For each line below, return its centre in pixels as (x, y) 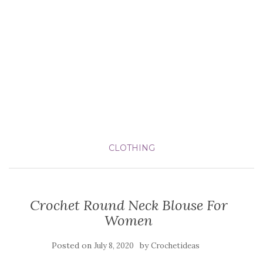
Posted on (73, 245)
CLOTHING (131, 148)
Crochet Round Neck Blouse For (129, 205)
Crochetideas (175, 246)
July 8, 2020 (114, 246)
